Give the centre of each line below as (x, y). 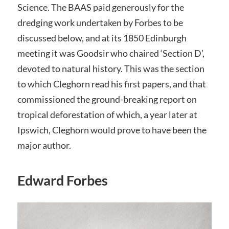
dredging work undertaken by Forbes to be (100, 23)
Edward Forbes (62, 180)
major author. (44, 145)
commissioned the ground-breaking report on (107, 99)
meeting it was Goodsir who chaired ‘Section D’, (111, 53)
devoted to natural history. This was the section (111, 69)
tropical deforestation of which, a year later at (107, 115)
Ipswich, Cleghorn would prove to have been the (112, 130)
